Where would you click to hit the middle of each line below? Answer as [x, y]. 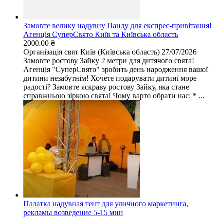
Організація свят [51, 52]
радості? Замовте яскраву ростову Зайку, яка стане [106, 87]
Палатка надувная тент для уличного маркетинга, [106, 203]
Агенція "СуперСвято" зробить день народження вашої [116, 69]
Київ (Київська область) [120, 52]
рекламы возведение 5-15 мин [73, 212]
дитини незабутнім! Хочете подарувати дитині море [110, 78]
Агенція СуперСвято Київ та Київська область [101, 34]
